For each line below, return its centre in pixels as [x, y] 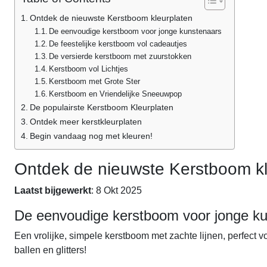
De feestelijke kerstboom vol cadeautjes [118, 44]
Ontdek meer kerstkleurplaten [86, 122]
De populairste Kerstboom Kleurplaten [101, 107]
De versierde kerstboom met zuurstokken [120, 56]
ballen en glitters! [50, 250]
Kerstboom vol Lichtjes [89, 69]
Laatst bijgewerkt [53, 190]
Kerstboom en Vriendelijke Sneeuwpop [116, 94]
